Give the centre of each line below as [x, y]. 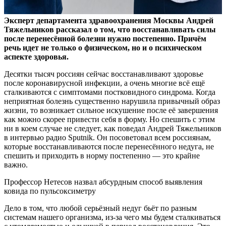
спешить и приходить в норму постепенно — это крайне [102, 155]
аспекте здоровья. [37, 56]
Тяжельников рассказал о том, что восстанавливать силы [110, 29]
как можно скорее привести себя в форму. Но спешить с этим [109, 119]
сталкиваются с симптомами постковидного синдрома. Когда [110, 92]
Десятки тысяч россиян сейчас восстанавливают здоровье [104, 74]
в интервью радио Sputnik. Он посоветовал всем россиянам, [107, 137]
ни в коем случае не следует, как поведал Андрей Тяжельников [113, 128]
